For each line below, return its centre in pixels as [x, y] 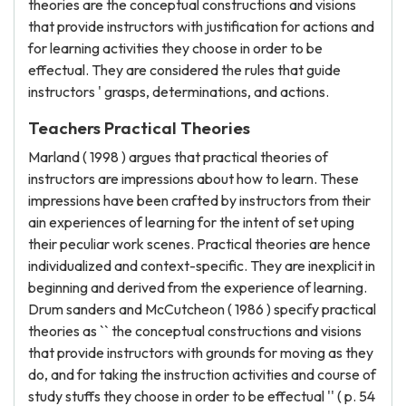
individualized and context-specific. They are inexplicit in [202, 266]
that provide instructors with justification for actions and [201, 26]
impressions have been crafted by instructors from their [199, 200]
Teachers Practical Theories [139, 128]
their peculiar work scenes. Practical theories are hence [199, 244]
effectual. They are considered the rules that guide [184, 70]
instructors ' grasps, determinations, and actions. [179, 92]
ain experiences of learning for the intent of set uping [191, 222]
